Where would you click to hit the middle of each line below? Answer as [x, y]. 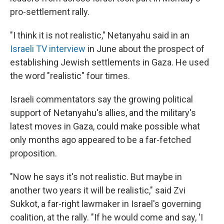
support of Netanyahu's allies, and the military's [103, 113]
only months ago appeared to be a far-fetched [100, 140]
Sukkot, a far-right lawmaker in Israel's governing [105, 204]
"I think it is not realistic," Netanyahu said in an [100, 35]
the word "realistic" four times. [70, 76]
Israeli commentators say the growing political [101, 99]
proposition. [33, 153]
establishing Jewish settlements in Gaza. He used [109, 62]
